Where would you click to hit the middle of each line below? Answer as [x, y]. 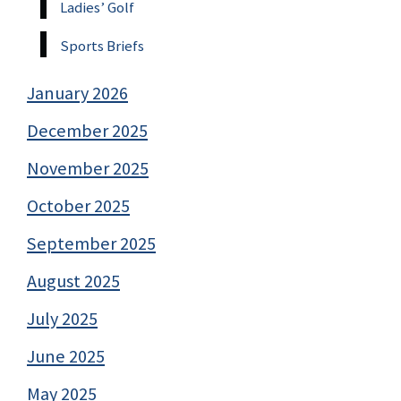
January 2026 [77, 94]
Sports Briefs [102, 46]
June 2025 [66, 357]
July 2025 [62, 319]
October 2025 [78, 206]
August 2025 [73, 282]
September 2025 [91, 244]
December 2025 [87, 131]
